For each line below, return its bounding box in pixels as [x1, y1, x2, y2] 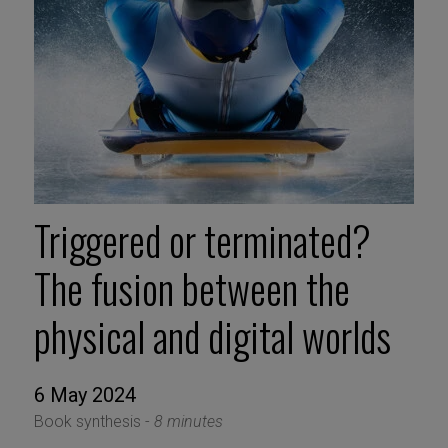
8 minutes [153, 412, 223, 432]
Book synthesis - [33, 412, 154, 432]
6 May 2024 [33, 383, 136, 408]
